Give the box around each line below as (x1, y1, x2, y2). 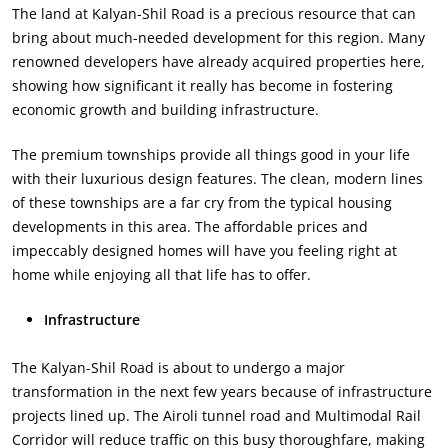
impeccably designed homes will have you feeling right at (12, 240, 397, 260)
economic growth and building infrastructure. (12, 99, 319, 119)
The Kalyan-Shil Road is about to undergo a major (12, 357, 345, 377)
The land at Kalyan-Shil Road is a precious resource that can (12, 3, 416, 23)
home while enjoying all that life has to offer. (12, 264, 311, 284)
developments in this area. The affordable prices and (12, 216, 368, 236)
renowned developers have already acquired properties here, (12, 51, 425, 71)
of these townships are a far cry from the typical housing (12, 192, 392, 212)
